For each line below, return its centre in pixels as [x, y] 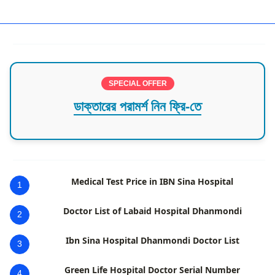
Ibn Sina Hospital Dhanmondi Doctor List [152, 240]
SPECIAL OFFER [137, 83]
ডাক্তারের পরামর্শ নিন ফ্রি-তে [137, 106]
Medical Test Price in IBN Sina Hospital [152, 181]
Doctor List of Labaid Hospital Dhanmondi [152, 211]
